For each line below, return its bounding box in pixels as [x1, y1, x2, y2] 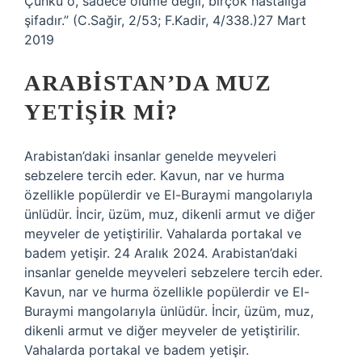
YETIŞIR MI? [24, 99, 179, 124]
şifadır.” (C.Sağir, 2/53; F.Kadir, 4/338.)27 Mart [24, 12, 306, 28]
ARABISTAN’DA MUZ [24, 70, 271, 95]
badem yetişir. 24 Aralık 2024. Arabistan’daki [24, 245, 297, 261]
